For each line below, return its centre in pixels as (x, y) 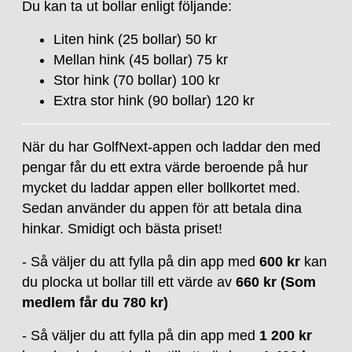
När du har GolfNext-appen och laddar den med (172, 147)
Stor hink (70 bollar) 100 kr (137, 81)
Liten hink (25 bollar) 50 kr (136, 40)
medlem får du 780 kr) (95, 303)
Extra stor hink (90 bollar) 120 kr (154, 101)
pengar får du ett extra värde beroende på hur (165, 168)
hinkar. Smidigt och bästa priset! (123, 229)
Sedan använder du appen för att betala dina (162, 209)
